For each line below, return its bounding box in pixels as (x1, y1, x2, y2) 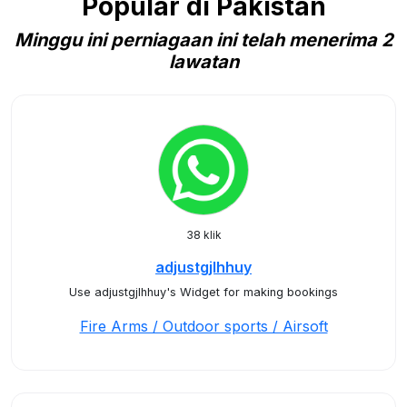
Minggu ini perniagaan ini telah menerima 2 (14, 29, 393, 51)
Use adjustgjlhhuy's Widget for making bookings (69, 285, 338, 299)
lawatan (168, 51, 239, 73)
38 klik (185, 228, 222, 242)
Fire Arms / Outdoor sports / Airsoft (79, 317, 328, 335)
